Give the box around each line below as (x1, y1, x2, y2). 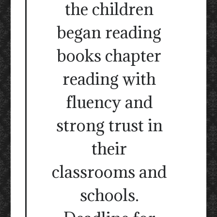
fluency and (66, 92, 153, 113)
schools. (79, 185, 139, 206)
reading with (62, 68, 156, 90)
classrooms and (52, 161, 167, 183)
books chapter (57, 45, 161, 66)
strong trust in (56, 115, 163, 136)
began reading (57, 22, 161, 43)
